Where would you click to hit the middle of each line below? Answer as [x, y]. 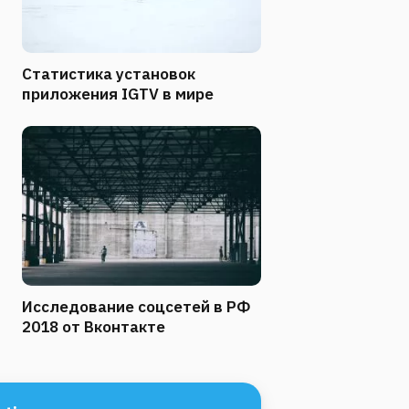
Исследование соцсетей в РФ [136, 306]
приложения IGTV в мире [118, 94]
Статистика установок [109, 73]
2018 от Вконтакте [94, 326]
